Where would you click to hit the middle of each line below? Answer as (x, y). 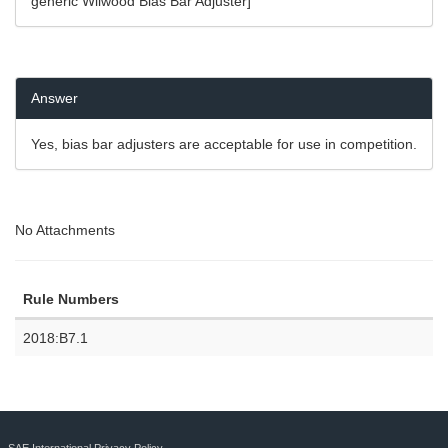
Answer (54, 98)
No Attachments (65, 230)
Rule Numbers (71, 299)
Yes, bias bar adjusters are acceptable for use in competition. (224, 144)
